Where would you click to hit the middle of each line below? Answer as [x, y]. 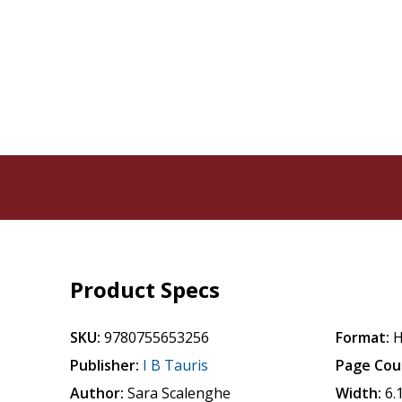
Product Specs [145, 289]
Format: [363, 337]
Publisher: [105, 365]
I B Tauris [176, 365]
